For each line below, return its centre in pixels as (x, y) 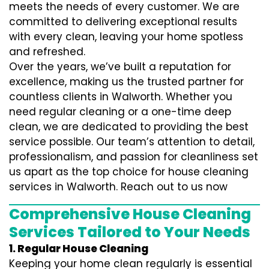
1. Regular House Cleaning (79, 249)
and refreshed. (47, 52)
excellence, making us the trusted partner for (126, 82)
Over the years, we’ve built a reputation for (120, 67)
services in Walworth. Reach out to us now (118, 187)
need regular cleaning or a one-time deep (120, 112)
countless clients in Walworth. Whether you (121, 97)
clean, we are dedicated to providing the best (129, 127)
